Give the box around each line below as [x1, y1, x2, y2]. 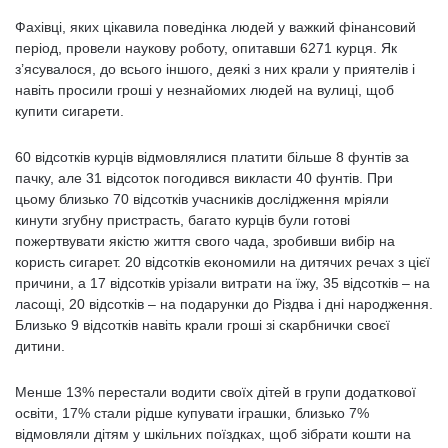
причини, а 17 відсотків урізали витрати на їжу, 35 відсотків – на [15, 275, 430, 291]
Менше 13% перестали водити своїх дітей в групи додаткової [15, 384, 416, 400]
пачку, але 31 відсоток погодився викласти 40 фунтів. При [15, 170, 393, 186]
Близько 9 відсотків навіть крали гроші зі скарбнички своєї [15, 317, 390, 333]
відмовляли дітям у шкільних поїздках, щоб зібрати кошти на [15, 426, 411, 442]
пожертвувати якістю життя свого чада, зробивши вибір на [15, 233, 395, 249]
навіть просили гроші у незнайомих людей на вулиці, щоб [15, 82, 394, 98]
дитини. [15, 338, 65, 354]
